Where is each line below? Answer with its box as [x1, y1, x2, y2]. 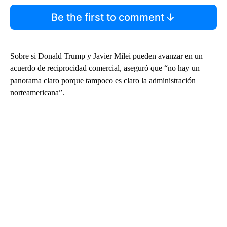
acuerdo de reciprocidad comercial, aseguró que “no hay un [10, 63, 200, 72]
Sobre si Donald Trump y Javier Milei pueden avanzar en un [10, 51, 203, 60]
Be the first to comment [51, 11, 164, 23]
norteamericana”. [10, 88, 64, 97]
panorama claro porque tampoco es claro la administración [10, 75, 196, 85]
